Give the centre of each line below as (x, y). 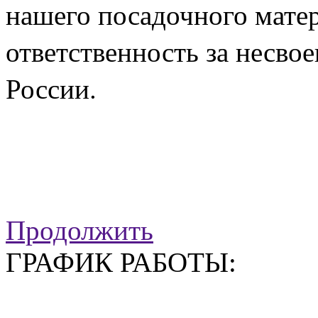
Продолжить (79, 231)
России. (51, 88)
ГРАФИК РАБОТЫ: (121, 263)
